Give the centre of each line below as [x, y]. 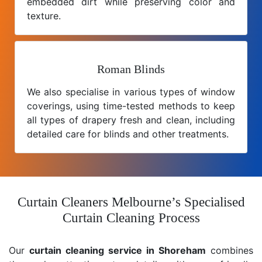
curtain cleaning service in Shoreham [118, 250]
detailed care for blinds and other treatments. [128, 134]
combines [230, 250]
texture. [44, 15]
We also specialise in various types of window [131, 92]
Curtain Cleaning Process [131, 218]
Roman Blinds [131, 69]
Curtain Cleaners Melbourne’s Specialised [131, 202]
